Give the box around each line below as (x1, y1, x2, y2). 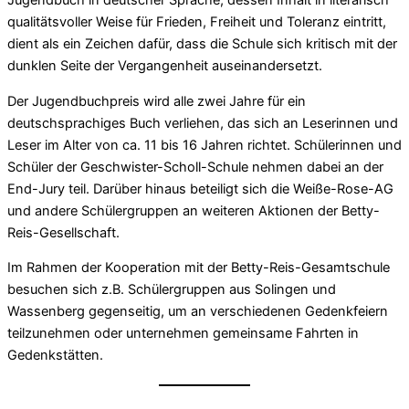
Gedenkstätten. (7, 347, 103, 364)
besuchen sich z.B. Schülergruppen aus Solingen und (7, 281, 336, 299)
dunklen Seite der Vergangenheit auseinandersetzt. (7, 58, 322, 75)
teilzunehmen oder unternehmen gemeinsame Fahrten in (7, 325, 359, 342)
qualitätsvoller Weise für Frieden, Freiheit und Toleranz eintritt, (7, 14, 386, 31)
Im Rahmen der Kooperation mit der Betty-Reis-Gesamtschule (7, 259, 390, 277)
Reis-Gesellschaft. (7, 224, 120, 241)
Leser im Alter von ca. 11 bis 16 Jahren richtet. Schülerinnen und (7, 136, 402, 153)
